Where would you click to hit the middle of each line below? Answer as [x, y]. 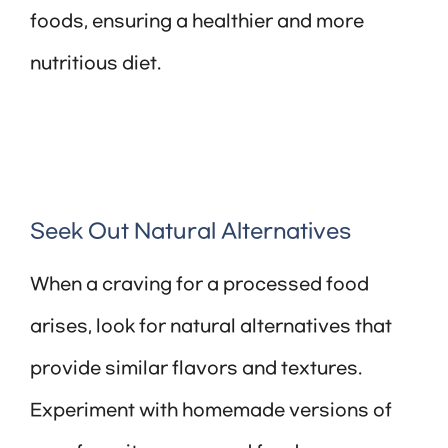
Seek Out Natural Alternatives [190, 232]
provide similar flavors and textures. [196, 369]
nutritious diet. [95, 64]
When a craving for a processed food [199, 285]
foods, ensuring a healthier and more [197, 22]
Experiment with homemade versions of [211, 411]
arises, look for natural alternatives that [211, 327]
